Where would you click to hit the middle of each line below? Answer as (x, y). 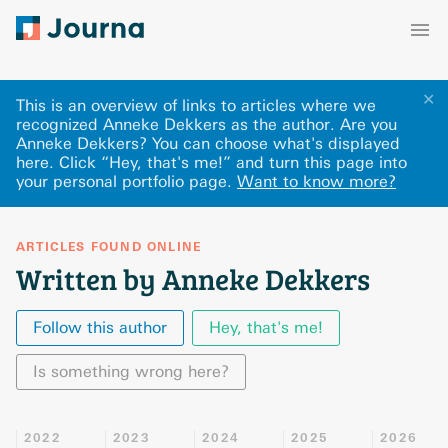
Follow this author (100, 327)
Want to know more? (316, 181)
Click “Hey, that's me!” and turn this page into (233, 162)
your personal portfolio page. (124, 181)
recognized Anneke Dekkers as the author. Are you (206, 124)
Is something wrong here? (131, 371)
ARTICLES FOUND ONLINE (109, 247)
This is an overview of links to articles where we (196, 105)
